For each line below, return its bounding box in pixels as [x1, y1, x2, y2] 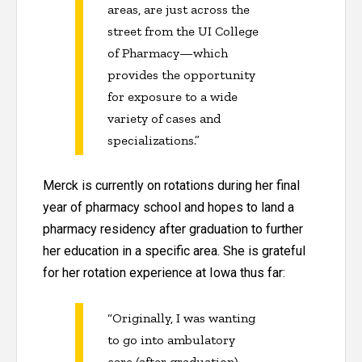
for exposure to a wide [107, 88, 238, 104]
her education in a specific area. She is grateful [43, 242, 305, 259]
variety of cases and [107, 110, 221, 126]
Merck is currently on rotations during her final [43, 177, 300, 193]
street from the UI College [107, 23, 259, 39]
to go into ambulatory [107, 332, 235, 348]
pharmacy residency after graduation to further [43, 221, 303, 237]
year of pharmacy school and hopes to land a [43, 199, 294, 215]
